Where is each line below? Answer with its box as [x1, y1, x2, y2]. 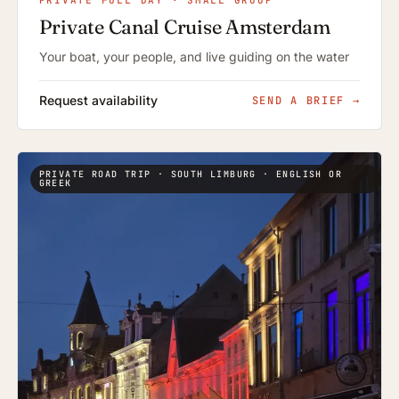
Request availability [38, 93, 158, 109]
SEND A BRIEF [251, 94, 353, 109]
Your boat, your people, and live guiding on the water [38, 49, 349, 65]
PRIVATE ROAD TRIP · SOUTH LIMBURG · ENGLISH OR [38, 168, 343, 181]
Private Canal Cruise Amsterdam [38, 14, 330, 40]
